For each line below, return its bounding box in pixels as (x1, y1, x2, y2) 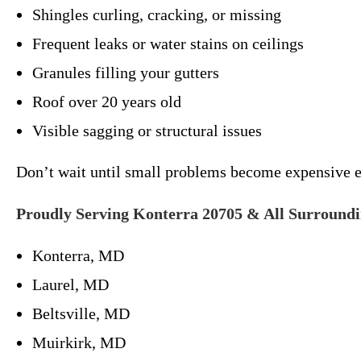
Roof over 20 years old (32, 93, 181, 110)
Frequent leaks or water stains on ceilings (32, 35, 304, 52)
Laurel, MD (32, 276, 109, 293)
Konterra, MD (32, 247, 124, 264)
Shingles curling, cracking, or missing (32, 6, 281, 23)
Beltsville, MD (32, 305, 130, 322)
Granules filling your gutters (32, 64, 219, 81)
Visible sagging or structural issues (32, 122, 262, 139)
